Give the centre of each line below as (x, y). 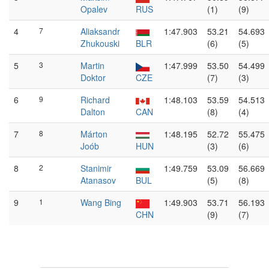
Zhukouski (100, 43)
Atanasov (98, 180)
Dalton (93, 112)
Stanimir (96, 168)
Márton (94, 134)
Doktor (93, 77)
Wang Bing (101, 202)
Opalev (94, 9)
